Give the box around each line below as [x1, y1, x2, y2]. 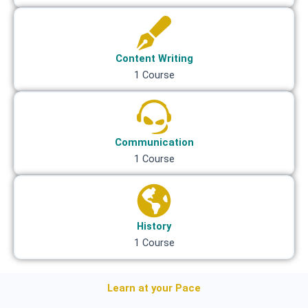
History [137, 219, 171, 232]
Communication [114, 135, 194, 148]
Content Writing [115, 52, 193, 65]
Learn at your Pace [107, 281, 201, 294]
